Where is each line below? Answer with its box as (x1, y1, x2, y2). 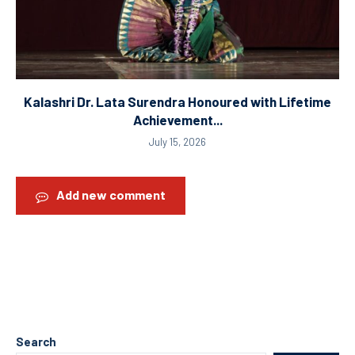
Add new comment (56, 187, 166, 203)
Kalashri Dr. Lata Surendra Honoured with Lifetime (24, 94, 331, 110)
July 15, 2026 (149, 136, 206, 149)
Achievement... (132, 112, 223, 128)
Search (16, 334, 56, 349)
